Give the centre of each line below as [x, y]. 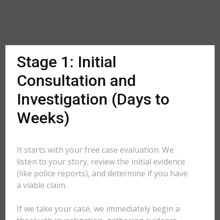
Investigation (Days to [93, 99]
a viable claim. [42, 185]
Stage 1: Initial [67, 62]
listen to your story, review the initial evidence [101, 162]
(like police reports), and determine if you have [102, 173]
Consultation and [77, 81]
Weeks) [43, 118]
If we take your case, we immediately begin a [98, 209]
